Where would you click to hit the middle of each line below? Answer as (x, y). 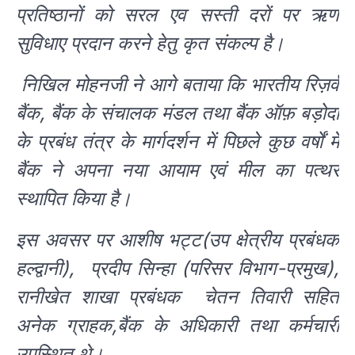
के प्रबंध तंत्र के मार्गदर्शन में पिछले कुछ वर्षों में (177, 141)
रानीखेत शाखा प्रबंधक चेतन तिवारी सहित (177, 296)
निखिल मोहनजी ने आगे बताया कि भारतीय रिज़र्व (177, 84)
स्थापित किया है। (74, 198)
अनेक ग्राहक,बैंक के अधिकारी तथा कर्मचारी (177, 325)
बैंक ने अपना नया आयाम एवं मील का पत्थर (177, 170)
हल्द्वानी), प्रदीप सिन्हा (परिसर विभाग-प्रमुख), (177, 268)
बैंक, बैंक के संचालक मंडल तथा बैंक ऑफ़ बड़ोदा (177, 113)
